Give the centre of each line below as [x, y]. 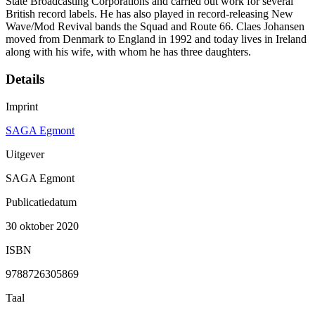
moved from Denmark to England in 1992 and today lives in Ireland [156, 39]
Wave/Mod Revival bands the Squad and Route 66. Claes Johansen [155, 27]
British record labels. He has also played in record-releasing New [149, 14]
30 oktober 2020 [42, 226]
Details [25, 79]
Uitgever [25, 154]
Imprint [22, 106]
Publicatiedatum [41, 202]
